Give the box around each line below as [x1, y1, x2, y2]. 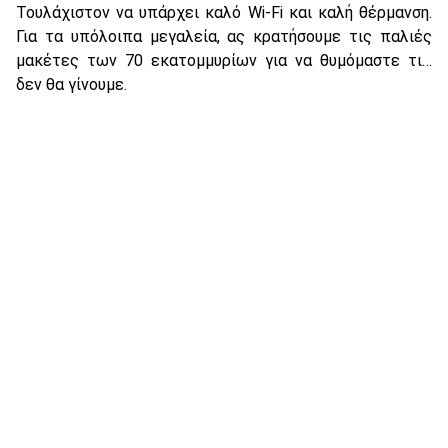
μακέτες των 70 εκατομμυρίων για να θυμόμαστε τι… [16, 50, 432, 70]
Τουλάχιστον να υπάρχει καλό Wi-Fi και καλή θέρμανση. [16, 2, 432, 22]
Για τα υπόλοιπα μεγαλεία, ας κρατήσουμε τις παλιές [16, 26, 432, 46]
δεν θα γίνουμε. [16, 74, 127, 94]
